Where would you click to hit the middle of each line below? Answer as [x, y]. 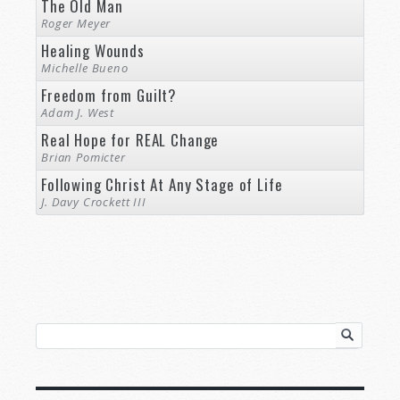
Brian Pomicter [83, 158]
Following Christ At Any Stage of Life [162, 185]
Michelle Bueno [85, 68]
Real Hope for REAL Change [130, 140]
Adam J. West [78, 113]
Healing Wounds [93, 51]
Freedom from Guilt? [109, 96]
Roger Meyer [76, 24]
